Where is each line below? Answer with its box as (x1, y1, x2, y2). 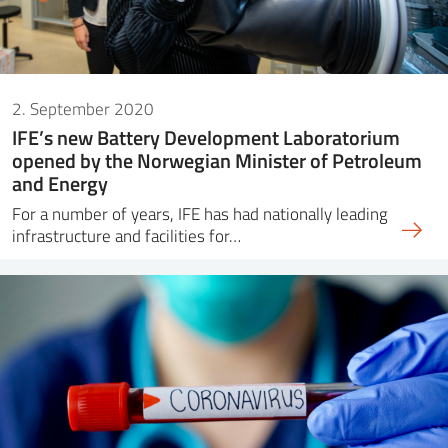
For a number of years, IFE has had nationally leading (12, 202, 388, 226)
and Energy (12, 169, 108, 198)
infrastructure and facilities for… (12, 224, 241, 248)
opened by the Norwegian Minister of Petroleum (12, 146, 422, 175)
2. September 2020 (12, 96, 154, 120)
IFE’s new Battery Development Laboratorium (12, 123, 400, 152)
